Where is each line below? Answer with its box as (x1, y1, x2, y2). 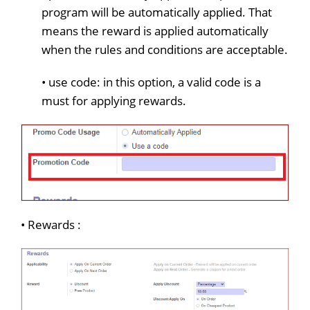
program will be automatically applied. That (42, 3, 272, 20)
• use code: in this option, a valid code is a (42, 73, 261, 90)
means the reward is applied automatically (42, 22, 268, 39)
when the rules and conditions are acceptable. (42, 41, 288, 57)
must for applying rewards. (42, 92, 186, 109)
